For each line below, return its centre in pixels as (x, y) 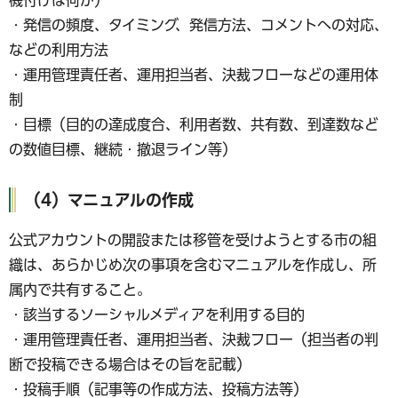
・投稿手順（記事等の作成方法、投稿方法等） (158, 389)
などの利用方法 (59, 50)
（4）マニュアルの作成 (109, 200)
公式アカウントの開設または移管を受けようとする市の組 (193, 239)
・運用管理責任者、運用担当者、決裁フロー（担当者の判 (194, 339)
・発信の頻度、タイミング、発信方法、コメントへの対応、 (199, 25)
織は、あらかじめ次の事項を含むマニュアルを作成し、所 (193, 264)
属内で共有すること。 (80, 289)
